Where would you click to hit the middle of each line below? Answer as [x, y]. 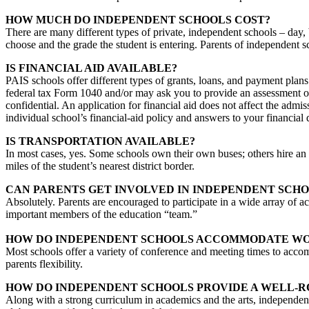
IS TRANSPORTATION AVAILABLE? [100, 141]
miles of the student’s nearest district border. [100, 166]
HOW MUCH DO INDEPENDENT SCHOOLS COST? [138, 19]
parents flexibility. [44, 263]
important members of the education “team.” [101, 214]
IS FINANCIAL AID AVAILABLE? [91, 68]
